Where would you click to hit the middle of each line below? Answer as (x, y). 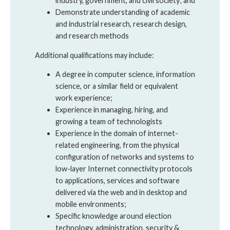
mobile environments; (91, 204)
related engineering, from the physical (117, 145)
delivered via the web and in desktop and (121, 192)
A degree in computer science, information (125, 74)
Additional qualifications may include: (94, 55)
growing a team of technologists (109, 121)
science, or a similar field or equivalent (117, 86)
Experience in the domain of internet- (117, 133)
